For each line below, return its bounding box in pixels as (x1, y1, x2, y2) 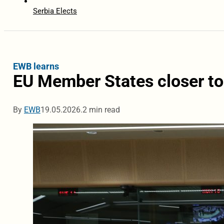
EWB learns (12, 61, 59, 72)
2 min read (82, 105, 120, 115)
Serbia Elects (32, 6, 77, 16)
